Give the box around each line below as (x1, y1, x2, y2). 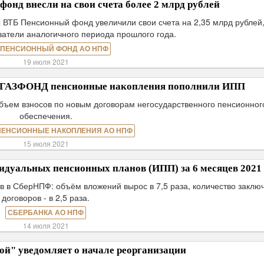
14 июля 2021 (22, 220, 69, 230)
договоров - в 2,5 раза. (2, 192, 90, 203)
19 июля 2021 (22, 57, 69, 67)
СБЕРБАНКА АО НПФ (8, 209, 84, 217)
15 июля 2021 (22, 138, 69, 148)
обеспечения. (19, 110, 72, 121)
